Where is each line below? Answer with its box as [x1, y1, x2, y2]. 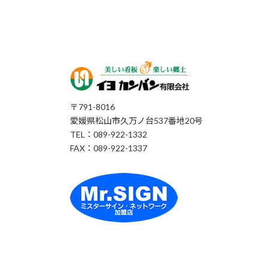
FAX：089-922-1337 [70, 143, 147, 154]
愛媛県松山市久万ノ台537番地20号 [70, 115, 203, 126]
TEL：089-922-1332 [70, 129, 147, 140]
